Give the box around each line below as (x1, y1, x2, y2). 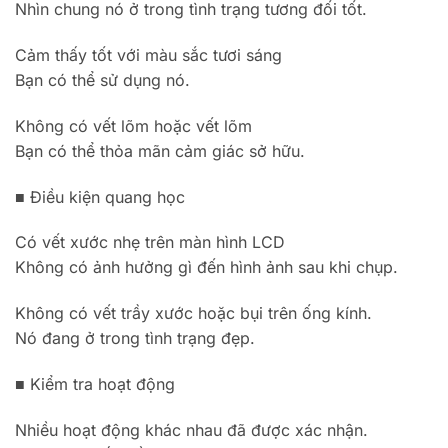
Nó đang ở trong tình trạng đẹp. (15, 328, 255, 349)
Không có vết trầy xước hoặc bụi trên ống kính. (15, 303, 372, 324)
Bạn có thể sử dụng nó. (15, 69, 190, 90)
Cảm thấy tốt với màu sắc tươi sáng (15, 44, 282, 65)
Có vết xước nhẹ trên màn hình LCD (15, 232, 285, 253)
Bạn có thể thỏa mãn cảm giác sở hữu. (15, 140, 305, 161)
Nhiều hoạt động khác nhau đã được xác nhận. (15, 419, 368, 440)
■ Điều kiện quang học (15, 186, 185, 207)
